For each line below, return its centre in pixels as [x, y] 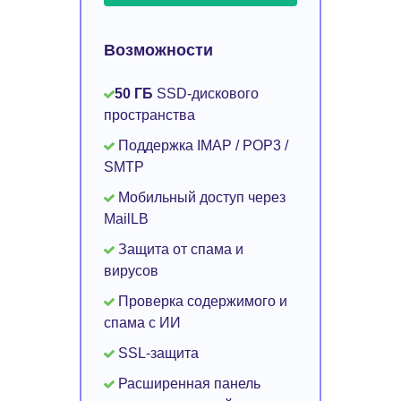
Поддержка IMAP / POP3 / [201, 145]
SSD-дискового [206, 94]
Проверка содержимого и [201, 301]
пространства [149, 115]
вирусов [131, 271]
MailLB [126, 219]
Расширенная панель [188, 384]
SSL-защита [157, 353]
